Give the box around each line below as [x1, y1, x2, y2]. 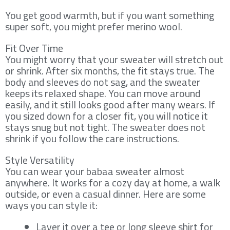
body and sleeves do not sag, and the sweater [5, 73, 200, 90]
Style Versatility [5, 151, 74, 168]
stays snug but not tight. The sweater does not [5, 119, 205, 135]
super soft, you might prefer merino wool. [5, 18, 182, 34]
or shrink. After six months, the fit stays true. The [5, 62, 215, 79]
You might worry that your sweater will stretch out [5, 51, 223, 67]
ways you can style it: [5, 197, 98, 213]
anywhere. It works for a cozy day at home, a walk [5, 174, 220, 190]
